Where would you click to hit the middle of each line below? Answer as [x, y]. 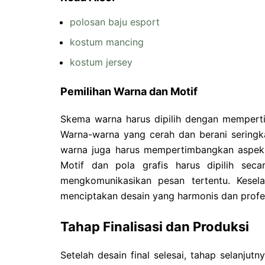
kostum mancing [107, 42]
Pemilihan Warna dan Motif [129, 91]
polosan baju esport [115, 22]
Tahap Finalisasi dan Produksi [155, 226]
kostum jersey [101, 62]
